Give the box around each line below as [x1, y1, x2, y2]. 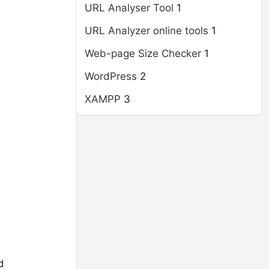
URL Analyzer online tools [85, 25, 208, 37]
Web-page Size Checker [85, 47, 201, 59]
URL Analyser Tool [85, 2, 174, 14]
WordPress [85, 70, 137, 82]
